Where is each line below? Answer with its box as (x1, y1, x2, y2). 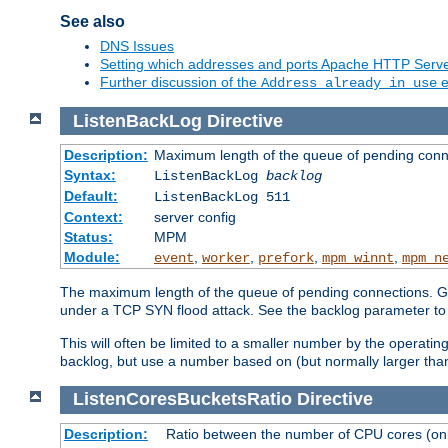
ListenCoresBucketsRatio (72, 389, 292, 410)
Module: (63, 249, 120, 266)
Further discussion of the (100, 74, 261, 91)
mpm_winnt (321, 250, 394, 267)
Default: (63, 188, 118, 205)
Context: (63, 209, 123, 226)
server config (153, 209, 236, 226)
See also (60, 12, 125, 30)
